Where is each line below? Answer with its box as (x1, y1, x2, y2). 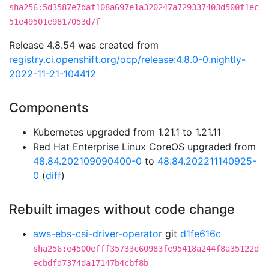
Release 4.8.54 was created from (9, 39, 159, 51)
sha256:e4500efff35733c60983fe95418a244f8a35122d (33, 244, 259, 253)
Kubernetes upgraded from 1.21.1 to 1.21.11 (33, 126, 221, 138)
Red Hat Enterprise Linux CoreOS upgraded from (33, 141, 256, 153)
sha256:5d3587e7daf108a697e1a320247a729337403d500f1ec (9, 2, 259, 12)
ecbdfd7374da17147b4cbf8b (33, 258, 148, 268)
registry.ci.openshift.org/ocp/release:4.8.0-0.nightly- (9, 53, 246, 65)
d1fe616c (180, 228, 221, 240)
